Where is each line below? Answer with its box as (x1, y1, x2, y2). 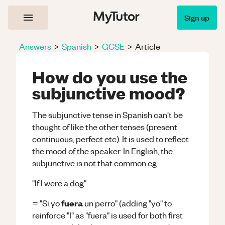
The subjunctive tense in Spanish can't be (32, 109, 183, 120)
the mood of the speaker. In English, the (32, 145, 173, 156)
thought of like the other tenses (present (32, 121, 177, 132)
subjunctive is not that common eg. (32, 157, 158, 168)
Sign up (184, 12, 209, 23)
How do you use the (32, 66, 187, 87)
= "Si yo (32, 197, 61, 208)
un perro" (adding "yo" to (83, 197, 172, 208)
